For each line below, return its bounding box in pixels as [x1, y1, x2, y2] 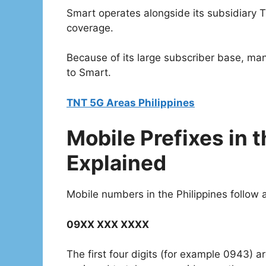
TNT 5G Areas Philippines [66, 96, 195, 109]
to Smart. [66, 66, 111, 79]
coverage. [66, 21, 113, 34]
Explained [66, 150, 166, 176]
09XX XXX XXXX [66, 218, 149, 230]
